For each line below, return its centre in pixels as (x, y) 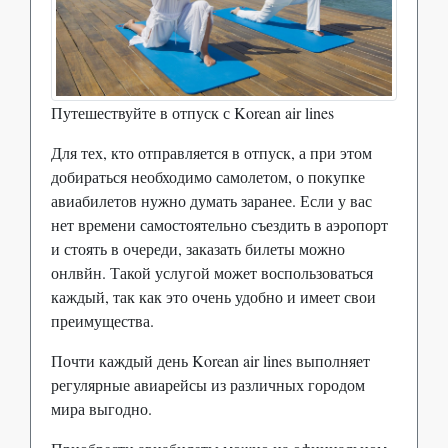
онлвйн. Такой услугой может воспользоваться (212, 272)
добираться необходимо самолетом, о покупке (208, 176)
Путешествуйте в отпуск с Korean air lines (192, 112)
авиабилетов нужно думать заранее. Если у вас (211, 200)
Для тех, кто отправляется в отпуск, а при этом (211, 152)
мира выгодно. (101, 408)
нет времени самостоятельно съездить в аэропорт (219, 224)
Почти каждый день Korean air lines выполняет (210, 360)
